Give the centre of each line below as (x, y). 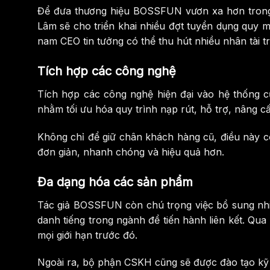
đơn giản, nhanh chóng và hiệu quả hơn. (131, 152)
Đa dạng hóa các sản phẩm (115, 182)
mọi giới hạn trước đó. (87, 235)
